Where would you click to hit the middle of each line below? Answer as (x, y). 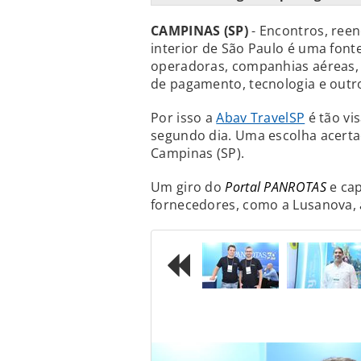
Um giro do (188, 187)
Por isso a (184, 118)
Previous (253, 325)
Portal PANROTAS (276, 187)
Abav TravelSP (261, 118)
